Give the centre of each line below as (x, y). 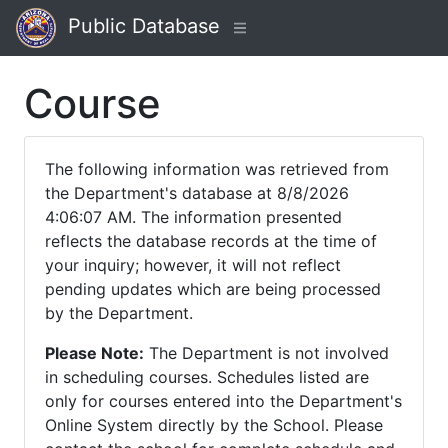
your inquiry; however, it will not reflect (193, 265)
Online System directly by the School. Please (214, 425)
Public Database (138, 26)
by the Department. (119, 313)
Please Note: (94, 353)
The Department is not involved (266, 353)
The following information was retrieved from (217, 169)
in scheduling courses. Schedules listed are (207, 377)
